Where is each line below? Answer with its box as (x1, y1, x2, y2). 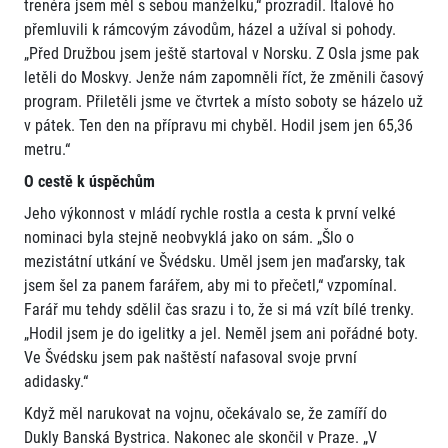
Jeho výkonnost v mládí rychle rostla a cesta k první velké (24, 204, 396, 224)
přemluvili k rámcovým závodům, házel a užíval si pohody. (24, 20, 396, 40)
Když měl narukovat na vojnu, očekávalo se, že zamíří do (24, 404, 387, 424)
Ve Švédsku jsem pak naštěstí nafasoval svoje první (24, 348, 357, 368)
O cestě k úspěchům (24, 172, 155, 192)
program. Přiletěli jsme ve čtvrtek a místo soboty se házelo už (24, 92, 423, 112)
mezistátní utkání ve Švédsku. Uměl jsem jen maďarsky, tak (24, 252, 405, 272)
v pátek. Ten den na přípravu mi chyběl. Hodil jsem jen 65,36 (24, 116, 413, 136)
